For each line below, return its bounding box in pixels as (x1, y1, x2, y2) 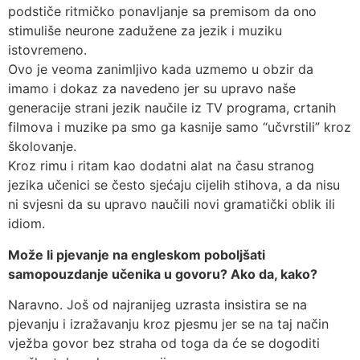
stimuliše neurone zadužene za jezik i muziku (8, 22, 282, 39)
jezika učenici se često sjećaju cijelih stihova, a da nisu (8, 177, 340, 194)
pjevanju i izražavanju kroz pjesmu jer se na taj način (8, 316, 329, 333)
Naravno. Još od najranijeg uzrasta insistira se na (8, 297, 307, 313)
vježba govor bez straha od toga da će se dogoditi (8, 335, 320, 352)
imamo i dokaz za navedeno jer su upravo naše (8, 80, 296, 97)
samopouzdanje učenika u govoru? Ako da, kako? (8, 265, 317, 282)
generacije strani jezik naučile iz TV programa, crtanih (8, 100, 336, 117)
